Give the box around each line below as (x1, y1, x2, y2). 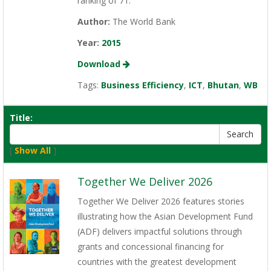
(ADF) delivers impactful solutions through (77, 226, 242, 238)
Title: (10, 112, 33, 124)
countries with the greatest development (77, 256, 237, 268)
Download (77, 58, 123, 70)
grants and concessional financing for (77, 241, 224, 253)
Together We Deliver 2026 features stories (77, 195, 244, 207)
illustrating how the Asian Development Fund (77, 211, 253, 223)
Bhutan (207, 79, 239, 91)
